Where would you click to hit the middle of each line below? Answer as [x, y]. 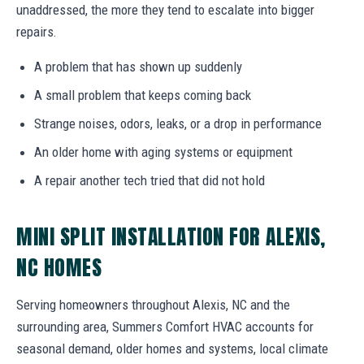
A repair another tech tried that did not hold [149, 181]
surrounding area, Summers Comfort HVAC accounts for [165, 327]
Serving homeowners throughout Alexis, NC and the [153, 305]
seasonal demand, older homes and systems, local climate [172, 349]
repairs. [37, 32]
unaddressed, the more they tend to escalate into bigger [165, 10]
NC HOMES [59, 268]
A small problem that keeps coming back [143, 95]
